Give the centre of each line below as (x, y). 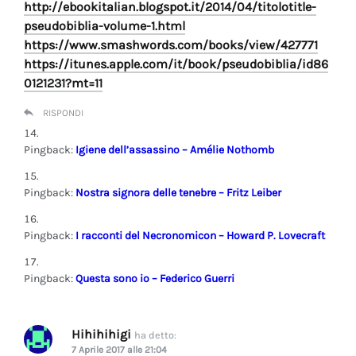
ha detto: (155, 335)
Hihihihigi (101, 334)
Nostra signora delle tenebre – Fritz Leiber (178, 192)
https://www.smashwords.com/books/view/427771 (171, 44)
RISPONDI (63, 112)
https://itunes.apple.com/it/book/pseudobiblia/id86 (176, 64)
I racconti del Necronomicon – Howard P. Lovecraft (200, 235)
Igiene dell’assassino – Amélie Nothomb (175, 149)
